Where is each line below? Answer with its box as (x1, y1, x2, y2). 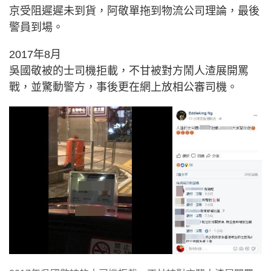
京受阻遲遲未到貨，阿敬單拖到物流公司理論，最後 (9, 4, 260, 17)
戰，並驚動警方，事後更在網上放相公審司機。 (9, 80, 238, 93)
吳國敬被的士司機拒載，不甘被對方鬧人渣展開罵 (9, 64, 249, 77)
